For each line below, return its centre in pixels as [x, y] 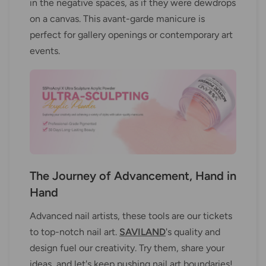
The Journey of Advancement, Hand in [133, 176]
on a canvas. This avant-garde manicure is [117, 19]
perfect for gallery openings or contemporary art [131, 35]
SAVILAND [142, 232]
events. [45, 51]
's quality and [193, 232]
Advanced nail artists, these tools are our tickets [131, 216]
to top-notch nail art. [75, 232]
